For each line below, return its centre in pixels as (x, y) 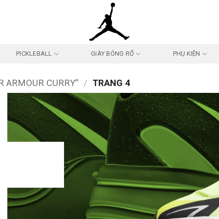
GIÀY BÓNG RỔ (113, 54)
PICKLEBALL (34, 54)
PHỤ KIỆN (186, 54)
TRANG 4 (110, 83)
